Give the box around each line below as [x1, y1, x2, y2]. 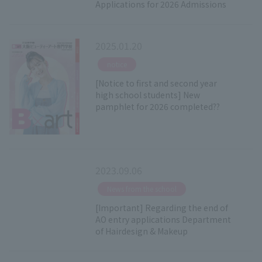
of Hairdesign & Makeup [95, 225, 188, 237]
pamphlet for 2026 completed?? [95, 100, 220, 112]
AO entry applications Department [95, 213, 231, 225]
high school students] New [95, 88, 200, 101]
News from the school [106, 183, 177, 194]
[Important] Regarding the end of [95, 201, 228, 213]
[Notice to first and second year [95, 77, 217, 89]
